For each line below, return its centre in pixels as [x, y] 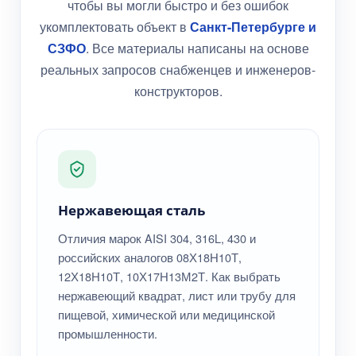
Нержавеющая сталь [132, 211]
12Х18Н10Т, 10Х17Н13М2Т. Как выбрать [169, 277]
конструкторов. [178, 91]
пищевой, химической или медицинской [166, 315]
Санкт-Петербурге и [253, 27]
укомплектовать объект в [115, 27]
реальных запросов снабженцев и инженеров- [178, 70]
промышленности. [108, 334]
